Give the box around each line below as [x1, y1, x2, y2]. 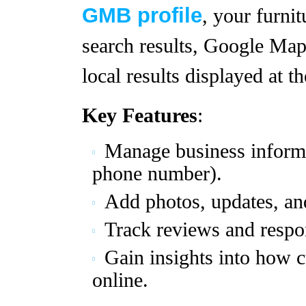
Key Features [82, 105, 197, 126]
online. [92, 269, 148, 291]
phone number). [92, 163, 222, 184]
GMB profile [82, 3, 202, 27]
